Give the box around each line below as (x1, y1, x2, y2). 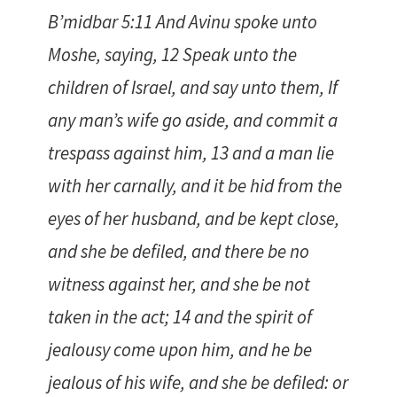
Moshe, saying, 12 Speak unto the (48, 43, 297, 67)
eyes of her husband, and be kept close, (48, 206, 339, 231)
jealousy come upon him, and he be (48, 338, 312, 362)
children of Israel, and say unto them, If (48, 75, 338, 100)
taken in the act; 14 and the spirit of (48, 305, 312, 330)
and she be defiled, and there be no (48, 239, 309, 264)
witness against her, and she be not (48, 272, 310, 297)
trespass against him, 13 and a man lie (48, 141, 334, 166)
